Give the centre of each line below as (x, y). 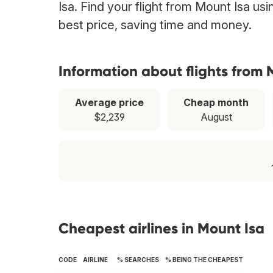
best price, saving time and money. (155, 25)
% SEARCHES (138, 260)
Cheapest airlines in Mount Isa (161, 229)
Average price (109, 103)
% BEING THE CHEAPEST (204, 260)
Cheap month (216, 103)
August (216, 117)
